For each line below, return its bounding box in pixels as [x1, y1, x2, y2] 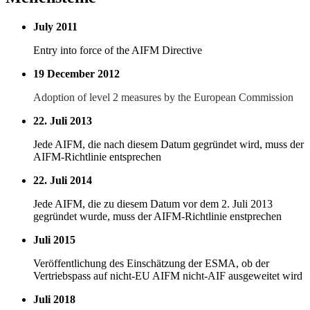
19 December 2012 [33, 68, 120, 80]
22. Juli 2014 [33, 174, 92, 187]
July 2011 [33, 21, 77, 33]
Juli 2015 [33, 234, 75, 246]
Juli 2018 [33, 293, 75, 306]
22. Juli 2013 [33, 115, 92, 127]
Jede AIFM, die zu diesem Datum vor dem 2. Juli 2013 [33, 198, 273, 210]
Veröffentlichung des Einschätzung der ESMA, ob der [33, 257, 269, 270]
